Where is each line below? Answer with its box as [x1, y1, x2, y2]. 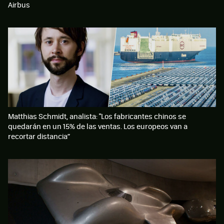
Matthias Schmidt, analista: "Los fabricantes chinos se [8, 111, 186, 121]
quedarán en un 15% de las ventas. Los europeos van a [8, 121, 187, 131]
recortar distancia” [8, 131, 70, 141]
